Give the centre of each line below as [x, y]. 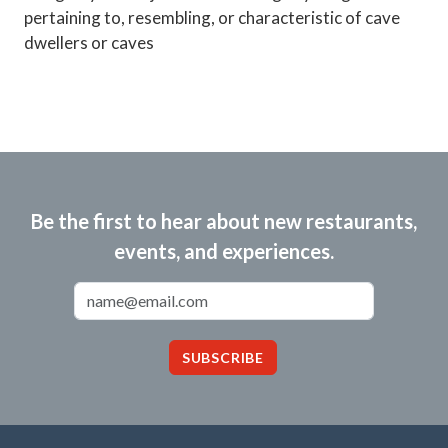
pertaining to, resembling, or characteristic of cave [212, 17]
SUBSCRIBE [223, 357]
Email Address [272, 292]
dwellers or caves [89, 42]
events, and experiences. [224, 251]
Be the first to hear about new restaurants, [224, 221]
